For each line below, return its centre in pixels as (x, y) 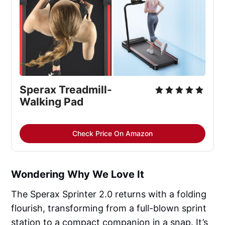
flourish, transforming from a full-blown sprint (109, 208)
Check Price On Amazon (113, 133)
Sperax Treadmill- (66, 89)
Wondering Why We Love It (78, 174)
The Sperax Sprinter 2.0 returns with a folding (109, 194)
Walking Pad (52, 101)
